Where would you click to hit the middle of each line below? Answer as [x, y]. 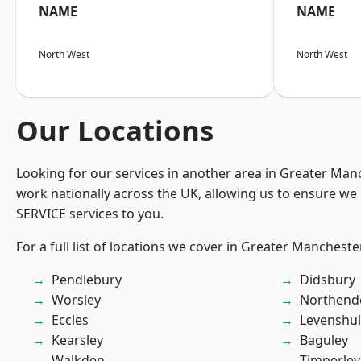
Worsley [76, 300]
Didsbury [328, 280]
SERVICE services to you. [90, 214]
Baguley [324, 340]
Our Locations [115, 130]
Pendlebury [87, 280]
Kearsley [77, 340]
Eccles [70, 320]
